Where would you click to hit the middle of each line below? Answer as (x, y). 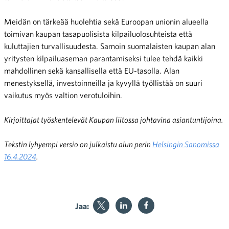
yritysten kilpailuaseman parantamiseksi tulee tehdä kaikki (104, 58)
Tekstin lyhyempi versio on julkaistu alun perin (78, 144)
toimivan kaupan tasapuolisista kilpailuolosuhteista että (98, 33)
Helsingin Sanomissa (186, 144)
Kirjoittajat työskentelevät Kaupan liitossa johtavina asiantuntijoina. (113, 119)
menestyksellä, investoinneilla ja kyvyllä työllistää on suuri (103, 83)
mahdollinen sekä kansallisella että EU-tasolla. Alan (92, 70)
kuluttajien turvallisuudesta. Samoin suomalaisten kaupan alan (110, 46)
